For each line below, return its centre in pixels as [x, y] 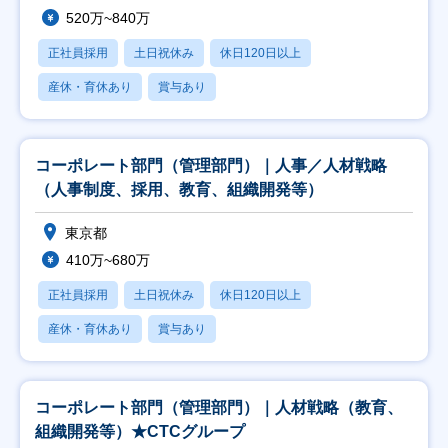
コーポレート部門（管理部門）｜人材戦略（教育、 [219, 407]
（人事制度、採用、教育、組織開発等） [179, 189]
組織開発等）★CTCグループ [140, 431]
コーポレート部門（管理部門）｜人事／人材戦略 [211, 165]
